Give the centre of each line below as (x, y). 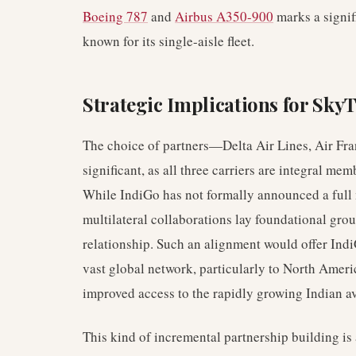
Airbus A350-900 (224, 16)
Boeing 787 (115, 16)
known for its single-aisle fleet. (168, 41)
